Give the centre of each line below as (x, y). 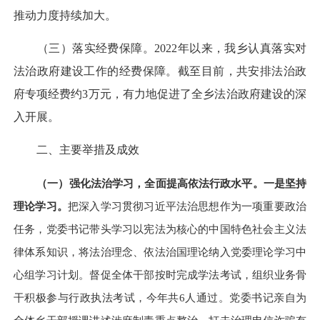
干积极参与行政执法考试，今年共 (96, 297)
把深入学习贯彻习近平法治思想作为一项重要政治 (187, 206)
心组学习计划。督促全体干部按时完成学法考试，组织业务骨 (160, 274)
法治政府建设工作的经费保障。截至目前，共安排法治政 (160, 71)
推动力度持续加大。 (65, 15)
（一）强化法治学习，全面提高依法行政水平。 (150, 183)
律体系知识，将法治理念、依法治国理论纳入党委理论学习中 (160, 251)
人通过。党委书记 (229, 297)
